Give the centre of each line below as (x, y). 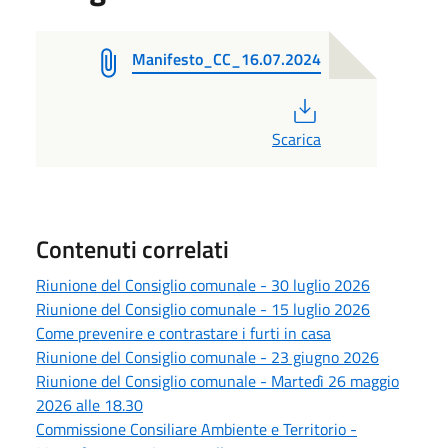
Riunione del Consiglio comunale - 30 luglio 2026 (203, 284)
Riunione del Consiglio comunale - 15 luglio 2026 (203, 308)
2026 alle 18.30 (89, 404)
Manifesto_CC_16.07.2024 (226, 58)
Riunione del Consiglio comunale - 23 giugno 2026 (207, 356)
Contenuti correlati (132, 248)
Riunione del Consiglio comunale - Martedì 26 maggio (217, 380)
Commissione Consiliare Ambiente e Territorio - (196, 428)
